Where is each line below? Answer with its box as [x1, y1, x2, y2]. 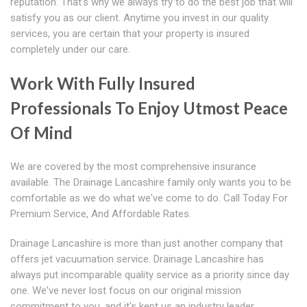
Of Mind [10, 123, 73, 143]
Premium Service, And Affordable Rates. [10, 208, 191, 221]
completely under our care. [10, 43, 130, 56]
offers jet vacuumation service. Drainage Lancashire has [10, 253, 264, 266]
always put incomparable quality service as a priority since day [10, 269, 289, 282]
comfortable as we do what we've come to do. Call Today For [10, 192, 288, 205]
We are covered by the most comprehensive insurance [10, 160, 256, 173]
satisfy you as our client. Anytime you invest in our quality [10, 12, 269, 25]
